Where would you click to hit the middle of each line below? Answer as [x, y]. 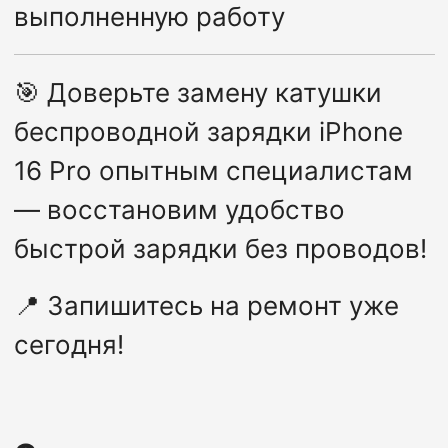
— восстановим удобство [179, 210]
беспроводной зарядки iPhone [208, 132]
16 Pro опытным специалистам [213, 171]
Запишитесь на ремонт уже [222, 306]
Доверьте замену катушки [214, 93]
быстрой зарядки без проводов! [220, 249]
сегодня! [68, 345]
